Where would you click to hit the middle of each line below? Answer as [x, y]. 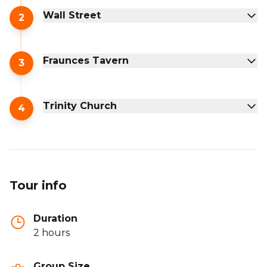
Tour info [38, 185]
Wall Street [72, 15]
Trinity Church [80, 105]
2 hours [52, 232]
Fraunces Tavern [86, 60]
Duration [55, 218]
